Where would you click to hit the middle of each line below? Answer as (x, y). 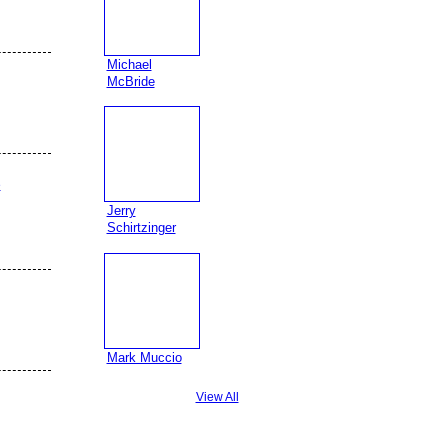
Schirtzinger (141, 228)
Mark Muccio (144, 357)
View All (217, 397)
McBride (130, 81)
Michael (129, 64)
